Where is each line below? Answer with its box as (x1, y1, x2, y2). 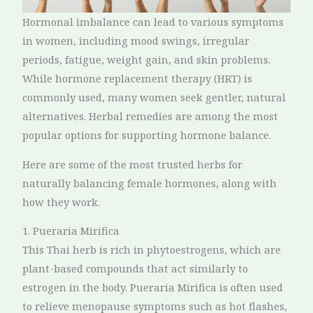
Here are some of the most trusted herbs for (22, 156, 243, 171)
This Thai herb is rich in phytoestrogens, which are (22, 242, 282, 257)
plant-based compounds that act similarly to (22, 261, 249, 276)
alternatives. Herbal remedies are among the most (22, 109, 279, 124)
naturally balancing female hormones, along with (22, 175, 277, 190)
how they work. (22, 194, 101, 209)
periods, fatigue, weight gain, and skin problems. (22, 52, 271, 67)
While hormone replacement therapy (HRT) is (22, 71, 253, 86)
